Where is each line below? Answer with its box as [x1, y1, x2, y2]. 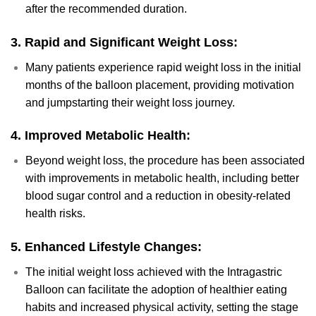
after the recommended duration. [25, 2, 187, 15]
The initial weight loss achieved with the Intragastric [25, 266, 282, 279]
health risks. [25, 207, 85, 220]
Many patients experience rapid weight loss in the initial [25, 61, 301, 73]
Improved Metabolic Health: [25, 128, 190, 143]
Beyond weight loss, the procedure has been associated [25, 154, 305, 167]
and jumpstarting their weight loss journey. [25, 96, 235, 109]
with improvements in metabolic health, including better [25, 172, 299, 185]
